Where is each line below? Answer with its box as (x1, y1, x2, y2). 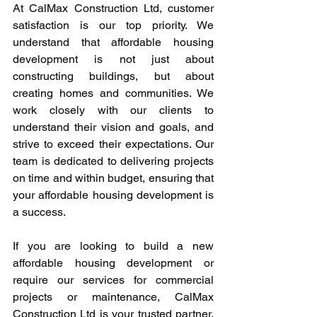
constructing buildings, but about (13, 69, 214, 83)
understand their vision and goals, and (13, 120, 214, 134)
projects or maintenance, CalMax (13, 290, 214, 304)
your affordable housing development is (13, 188, 214, 202)
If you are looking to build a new (13, 239, 214, 253)
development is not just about (13, 52, 214, 66)
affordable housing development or (13, 256, 214, 270)
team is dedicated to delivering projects (13, 154, 214, 168)
